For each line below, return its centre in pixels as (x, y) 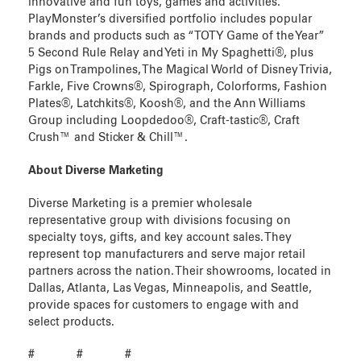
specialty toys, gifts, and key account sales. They (160, 237)
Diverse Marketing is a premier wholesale (140, 203)
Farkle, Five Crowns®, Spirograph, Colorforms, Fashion (178, 87)
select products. (71, 322)
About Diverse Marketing (96, 170)
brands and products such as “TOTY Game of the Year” (176, 36)
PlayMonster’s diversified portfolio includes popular (170, 19)
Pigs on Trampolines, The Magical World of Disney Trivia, (180, 70)
